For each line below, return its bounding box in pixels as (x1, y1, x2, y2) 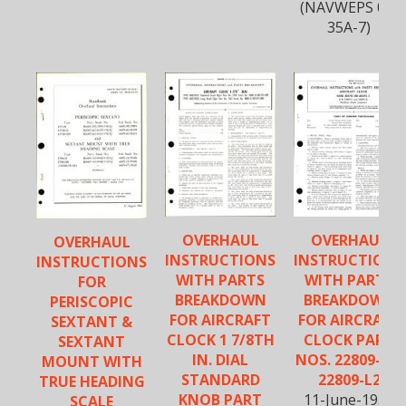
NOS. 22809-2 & (295, 349, 403, 370)
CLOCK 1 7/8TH (166, 329, 275, 350)
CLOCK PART (304, 329, 394, 350)
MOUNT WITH (41, 352, 142, 372)
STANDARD (180, 369, 260, 390)
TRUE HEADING (38, 372, 145, 391)
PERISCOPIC (50, 292, 133, 312)
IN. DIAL (192, 349, 248, 370)
